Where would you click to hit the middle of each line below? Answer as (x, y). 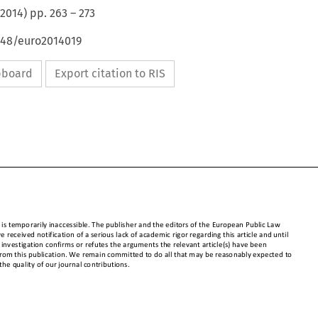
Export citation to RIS (110, 73)
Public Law (259, 234)
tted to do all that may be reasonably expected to (209, 263)
